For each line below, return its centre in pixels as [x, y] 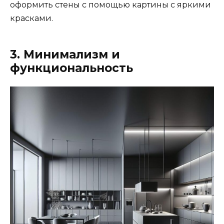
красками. [31, 18]
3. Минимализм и [65, 55]
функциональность [71, 68]
